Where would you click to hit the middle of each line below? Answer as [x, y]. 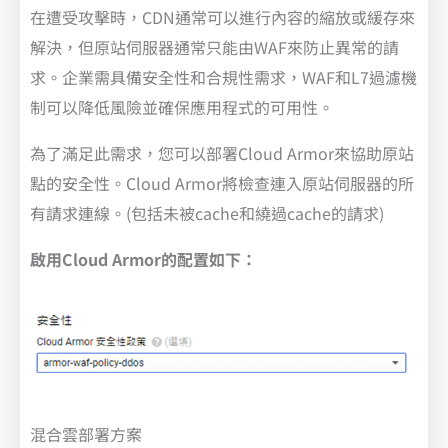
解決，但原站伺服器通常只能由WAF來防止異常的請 [214, 46]
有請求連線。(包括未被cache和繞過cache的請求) [207, 212]
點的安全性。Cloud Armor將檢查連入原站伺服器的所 [222, 182]
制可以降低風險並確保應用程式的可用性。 [182, 106]
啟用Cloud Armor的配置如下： [143, 258]
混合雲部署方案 [86, 433]
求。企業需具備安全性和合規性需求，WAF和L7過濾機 [223, 76]
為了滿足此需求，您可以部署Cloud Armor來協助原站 [222, 152]
